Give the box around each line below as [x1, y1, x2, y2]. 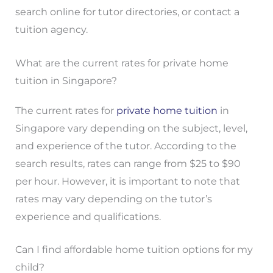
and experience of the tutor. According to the [15, 140, 236, 152]
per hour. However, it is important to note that [15, 175, 240, 187]
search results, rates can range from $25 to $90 [15, 157, 241, 169]
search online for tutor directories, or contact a [15, 6, 239, 18]
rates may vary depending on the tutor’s [15, 193, 212, 205]
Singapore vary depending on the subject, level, [15, 122, 247, 134]
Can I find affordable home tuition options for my [15, 244, 253, 256]
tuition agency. [15, 24, 88, 36]
